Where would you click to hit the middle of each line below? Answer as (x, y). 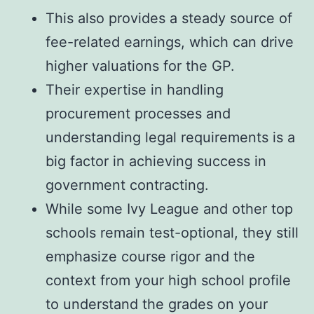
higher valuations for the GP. (140, 66)
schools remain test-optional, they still (172, 233)
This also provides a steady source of (169, 19)
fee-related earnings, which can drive (170, 42)
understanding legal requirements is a (170, 138)
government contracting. (127, 185)
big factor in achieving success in (156, 162)
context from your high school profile (168, 281)
